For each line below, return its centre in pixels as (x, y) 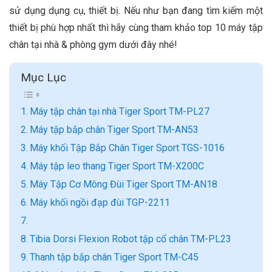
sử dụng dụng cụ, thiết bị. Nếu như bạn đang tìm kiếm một (136, 11)
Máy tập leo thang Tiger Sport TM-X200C (117, 166)
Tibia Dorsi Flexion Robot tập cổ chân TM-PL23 (131, 239)
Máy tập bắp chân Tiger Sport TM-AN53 (114, 130)
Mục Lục (43, 78)
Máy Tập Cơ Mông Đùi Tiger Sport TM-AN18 (124, 185)
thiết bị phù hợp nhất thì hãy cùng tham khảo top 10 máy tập (136, 28)
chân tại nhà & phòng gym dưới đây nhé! (93, 45)
